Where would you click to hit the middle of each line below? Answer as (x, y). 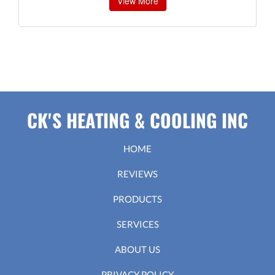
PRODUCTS (137, 199)
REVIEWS (137, 173)
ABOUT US (137, 249)
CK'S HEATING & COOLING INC (137, 120)
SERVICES (137, 224)
